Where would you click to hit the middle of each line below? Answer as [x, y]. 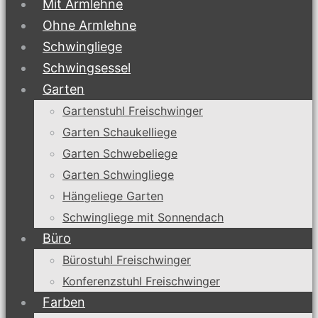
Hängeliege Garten [113, 196]
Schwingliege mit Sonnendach [143, 217]
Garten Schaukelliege [120, 132]
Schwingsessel [87, 68]
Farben [64, 302]
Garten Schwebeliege [120, 153]
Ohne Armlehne [89, 25]
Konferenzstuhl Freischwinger [141, 281]
